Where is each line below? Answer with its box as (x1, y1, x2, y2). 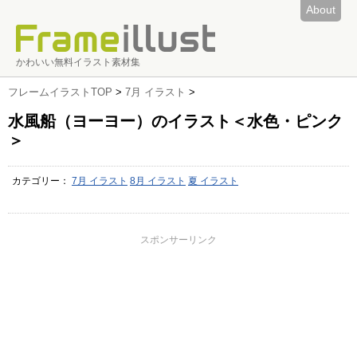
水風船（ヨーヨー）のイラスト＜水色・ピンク (8, 112, 343, 130)
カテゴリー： (12, 175, 72, 186)
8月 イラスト (130, 175, 186, 186)
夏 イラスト (188, 175, 238, 186)
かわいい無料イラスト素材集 (16, 57, 140, 68)
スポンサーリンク (140, 234, 217, 245)
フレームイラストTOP (8, 86, 112, 98)
